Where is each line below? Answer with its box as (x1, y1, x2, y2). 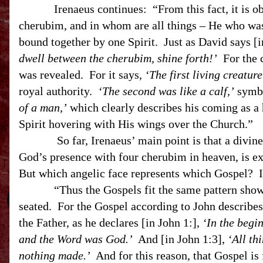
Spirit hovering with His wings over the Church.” (19, 117, 253, 130)
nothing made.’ (19, 249, 90, 262)
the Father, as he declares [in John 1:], (19, 216, 203, 229)
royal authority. (19, 85, 98, 97)
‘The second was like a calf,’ (98, 85, 234, 97)
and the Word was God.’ (19, 232, 133, 245)
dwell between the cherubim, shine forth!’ (19, 52, 217, 65)
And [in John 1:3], (133, 232, 228, 245)
